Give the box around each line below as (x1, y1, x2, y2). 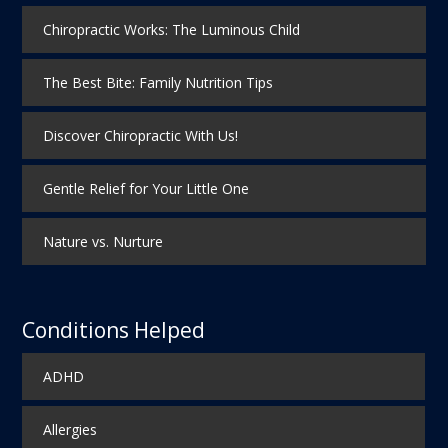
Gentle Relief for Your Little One (42, 179, 249, 199)
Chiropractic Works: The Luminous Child (42, 20, 300, 40)
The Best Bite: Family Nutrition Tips (42, 73, 273, 93)
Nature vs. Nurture (42, 232, 163, 252)
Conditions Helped (22, 315, 206, 344)
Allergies (42, 419, 97, 439)
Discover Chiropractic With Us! (42, 126, 238, 146)
